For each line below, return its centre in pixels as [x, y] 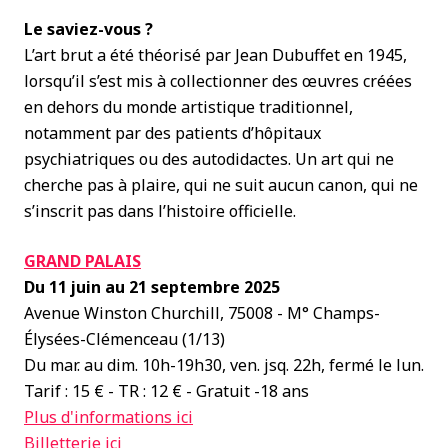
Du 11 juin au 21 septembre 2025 [152, 287]
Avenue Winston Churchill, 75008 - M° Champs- [202, 313]
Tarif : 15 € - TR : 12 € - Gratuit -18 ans [166, 391]
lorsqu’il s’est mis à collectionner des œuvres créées [218, 81]
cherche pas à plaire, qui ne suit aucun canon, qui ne [221, 185]
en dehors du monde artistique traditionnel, [188, 107]
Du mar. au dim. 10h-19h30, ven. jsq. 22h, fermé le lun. [224, 365]
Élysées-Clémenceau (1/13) [124, 339]
